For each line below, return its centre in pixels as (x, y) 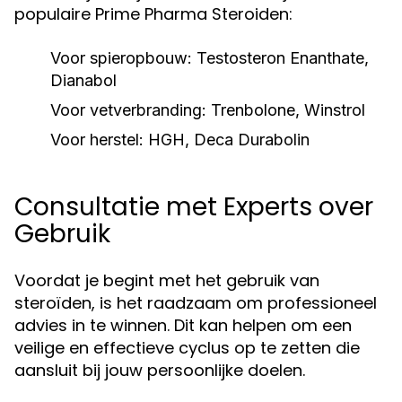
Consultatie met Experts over (194, 207)
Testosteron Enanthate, (280, 58)
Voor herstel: (97, 140)
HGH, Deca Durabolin (227, 140)
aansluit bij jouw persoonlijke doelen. (160, 370)
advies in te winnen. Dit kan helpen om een (183, 325)
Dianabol (83, 80)
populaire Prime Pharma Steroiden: (153, 14)
